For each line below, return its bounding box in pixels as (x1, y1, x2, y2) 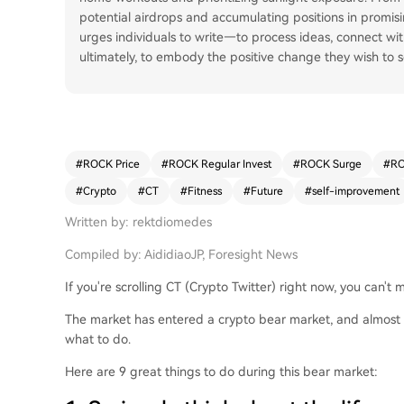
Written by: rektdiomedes (65, 215, 212, 229)
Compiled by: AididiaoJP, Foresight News (65, 247, 298, 262)
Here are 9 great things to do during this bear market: (65, 364, 378, 379)
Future (251, 185, 283, 197)
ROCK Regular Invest (169, 158, 271, 170)
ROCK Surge (300, 158, 362, 170)
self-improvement (312, 185, 399, 197)
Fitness (188, 185, 222, 197)
